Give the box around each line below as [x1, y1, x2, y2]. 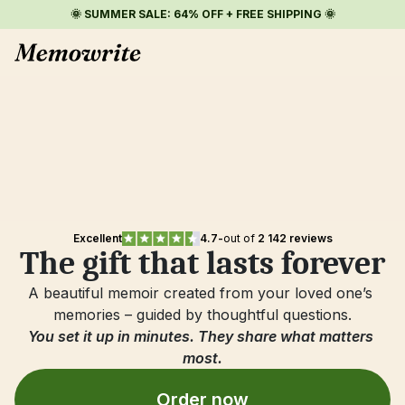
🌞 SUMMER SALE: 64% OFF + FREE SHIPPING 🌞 [70, 7, 335, 21]
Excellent [72, 231, 122, 245]
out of [222, 231, 258, 245]
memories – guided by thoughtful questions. [53, 306, 352, 324]
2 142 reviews [257, 231, 333, 245]
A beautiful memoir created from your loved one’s [28, 284, 372, 302]
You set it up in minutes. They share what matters [28, 327, 373, 345]
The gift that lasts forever [20, 245, 385, 282]
